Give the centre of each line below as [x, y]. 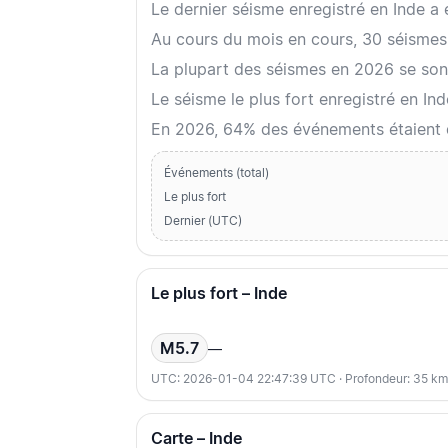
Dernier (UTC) [203, 221]
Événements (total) [216, 173]
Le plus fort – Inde [219, 293]
